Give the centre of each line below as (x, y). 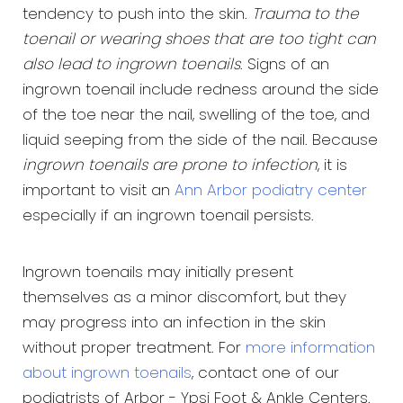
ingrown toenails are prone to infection (170, 166)
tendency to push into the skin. (137, 15)
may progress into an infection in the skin (174, 323)
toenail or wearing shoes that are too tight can (199, 40)
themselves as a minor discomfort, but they (184, 298)
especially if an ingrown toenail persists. (168, 216)
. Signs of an (285, 65)
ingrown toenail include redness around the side (201, 90)
